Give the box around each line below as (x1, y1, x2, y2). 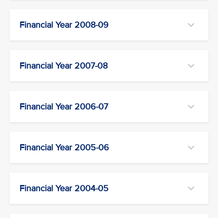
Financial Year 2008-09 (19, 19, 109, 30)
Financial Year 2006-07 (19, 101, 108, 112)
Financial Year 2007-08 (19, 60, 108, 71)
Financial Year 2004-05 (19, 182, 109, 194)
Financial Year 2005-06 (19, 142, 109, 153)
